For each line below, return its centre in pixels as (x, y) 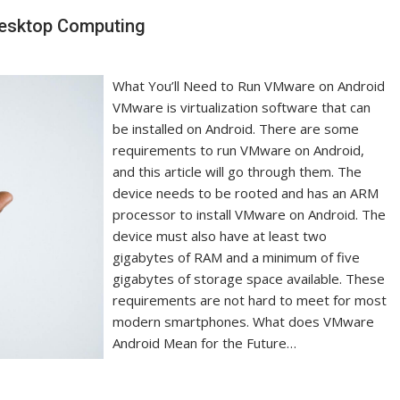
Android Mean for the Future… (205, 342)
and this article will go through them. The (237, 171)
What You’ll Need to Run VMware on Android (249, 85)
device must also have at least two (220, 235)
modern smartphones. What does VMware (244, 321)
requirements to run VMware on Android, (239, 150)
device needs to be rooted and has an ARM (246, 192)
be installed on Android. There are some (236, 128)
